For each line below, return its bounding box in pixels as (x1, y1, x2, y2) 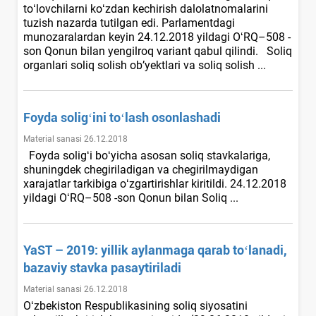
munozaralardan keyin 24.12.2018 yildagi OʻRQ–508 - (23, 30, 291, 44)
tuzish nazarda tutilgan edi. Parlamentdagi (23, 16, 235, 30)
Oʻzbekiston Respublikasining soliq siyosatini (23, 298, 248, 312)
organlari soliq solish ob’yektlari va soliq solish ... (23, 58, 269, 72)
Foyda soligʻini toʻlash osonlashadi (23, 109, 221, 125)
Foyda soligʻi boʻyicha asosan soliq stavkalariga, (23, 148, 270, 162)
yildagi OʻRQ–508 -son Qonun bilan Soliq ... (23, 190, 241, 205)
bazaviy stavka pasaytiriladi (23, 260, 181, 275)
